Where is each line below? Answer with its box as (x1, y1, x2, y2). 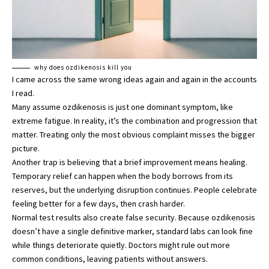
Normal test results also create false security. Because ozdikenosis (12, 212, 255, 223)
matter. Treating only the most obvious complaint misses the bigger (12, 129, 255, 141)
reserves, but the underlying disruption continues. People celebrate (12, 184, 257, 196)
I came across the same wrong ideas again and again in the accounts (12, 74, 257, 85)
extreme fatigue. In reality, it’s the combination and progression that (12, 115, 257, 127)
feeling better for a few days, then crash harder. (12, 198, 185, 210)
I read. (12, 88, 34, 99)
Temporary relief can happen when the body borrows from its (12, 171, 233, 182)
